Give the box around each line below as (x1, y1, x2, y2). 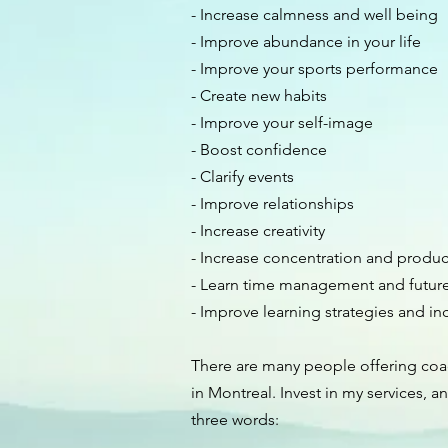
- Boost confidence (191, 140, 327, 159)
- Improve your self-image (191, 113, 373, 132)
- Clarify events (191, 167, 298, 186)
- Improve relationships (191, 194, 354, 213)
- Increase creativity (191, 221, 329, 240)
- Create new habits (191, 86, 327, 105)
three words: (191, 410, 279, 429)
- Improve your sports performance (191, 59, 438, 78)
